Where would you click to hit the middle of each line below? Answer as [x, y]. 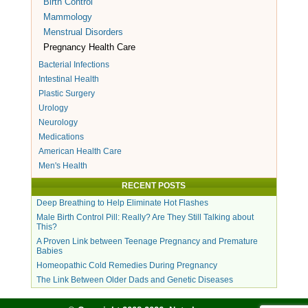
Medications [61, 137]
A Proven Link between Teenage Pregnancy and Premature [147, 242]
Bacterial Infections [74, 65]
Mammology [67, 17]
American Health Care [80, 152]
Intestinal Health [68, 79]
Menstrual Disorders [83, 32]
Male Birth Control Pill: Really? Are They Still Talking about [145, 218]
